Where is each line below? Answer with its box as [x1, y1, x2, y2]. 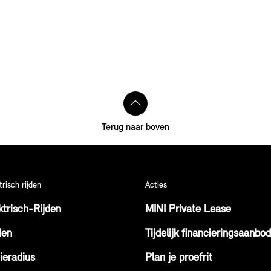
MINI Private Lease [145, 204, 231, 215]
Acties [145, 181, 167, 190]
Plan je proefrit [145, 252, 212, 264]
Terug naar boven [102, 123, 169, 132]
